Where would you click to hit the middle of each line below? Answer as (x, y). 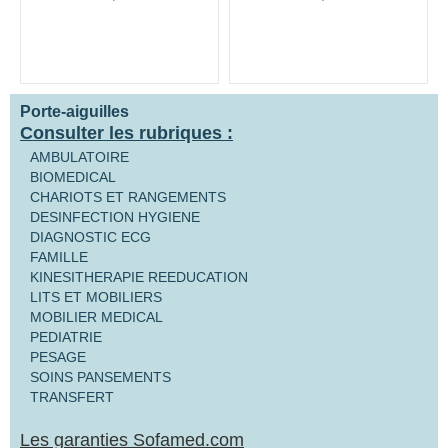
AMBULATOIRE (79, 156)
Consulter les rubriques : (126, 132)
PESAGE (58, 356)
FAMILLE (59, 256)
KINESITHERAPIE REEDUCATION (139, 276)
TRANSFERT (72, 396)
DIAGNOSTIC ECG (90, 236)
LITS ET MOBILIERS (96, 296)
